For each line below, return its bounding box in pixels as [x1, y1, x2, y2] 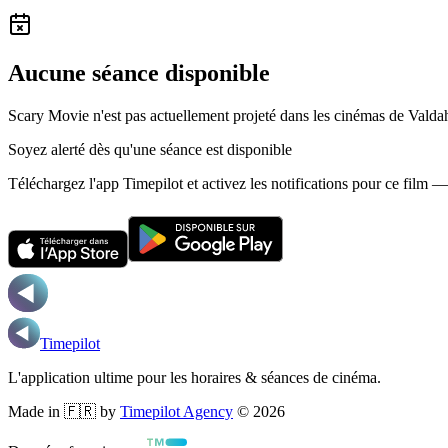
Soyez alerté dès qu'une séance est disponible [8, 140, 292, 158]
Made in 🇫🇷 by [8, 402, 116, 420]
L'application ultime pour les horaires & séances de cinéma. [8, 368, 381, 386]
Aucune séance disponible [8, 59, 270, 86]
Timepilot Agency [120, 402, 233, 420]
